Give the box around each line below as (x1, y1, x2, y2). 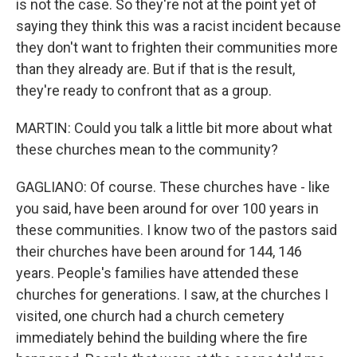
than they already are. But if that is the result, (16, 61, 295, 77)
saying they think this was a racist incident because (16, 18, 341, 34)
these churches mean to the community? (16, 141, 278, 158)
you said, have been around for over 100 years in (16, 200, 319, 217)
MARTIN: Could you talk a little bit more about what (16, 120, 332, 136)
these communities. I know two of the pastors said (16, 222, 337, 238)
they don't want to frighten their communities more (16, 39, 338, 56)
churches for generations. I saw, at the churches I (16, 286, 328, 303)
